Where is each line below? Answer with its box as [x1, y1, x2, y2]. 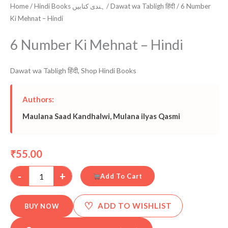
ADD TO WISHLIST [98, 201, 172, 211]
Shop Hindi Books [81, 66, 136, 75]
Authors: [22, 94, 54, 104]
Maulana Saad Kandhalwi [22, 111, 110, 121]
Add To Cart [100, 172, 142, 181]
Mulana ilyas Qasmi [113, 111, 180, 121]
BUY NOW [24, 202, 59, 210]
